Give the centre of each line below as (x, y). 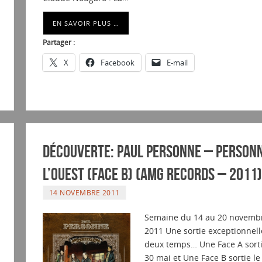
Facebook (117, 63)
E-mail (177, 63)
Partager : (58, 43)
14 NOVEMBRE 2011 (84, 193)
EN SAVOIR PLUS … (86, 23)
